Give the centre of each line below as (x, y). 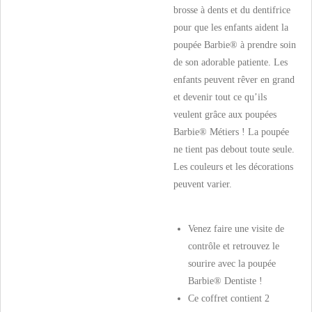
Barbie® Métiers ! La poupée (231, 132)
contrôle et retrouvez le (234, 246)
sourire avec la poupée (232, 264)
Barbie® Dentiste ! (225, 281)
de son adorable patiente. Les (231, 62)
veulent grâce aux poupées (225, 115)
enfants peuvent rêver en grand (234, 80)
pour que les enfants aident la (231, 28)
